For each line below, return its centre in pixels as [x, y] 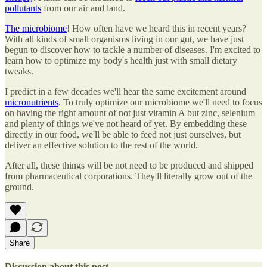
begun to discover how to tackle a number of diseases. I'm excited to [133, 50]
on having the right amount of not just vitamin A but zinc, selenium [130, 113]
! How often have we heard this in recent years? [156, 29]
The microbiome [36, 29]
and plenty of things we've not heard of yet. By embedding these [126, 124]
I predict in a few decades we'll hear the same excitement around [125, 92]
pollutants [23, 8]
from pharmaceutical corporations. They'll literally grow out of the [128, 176]
